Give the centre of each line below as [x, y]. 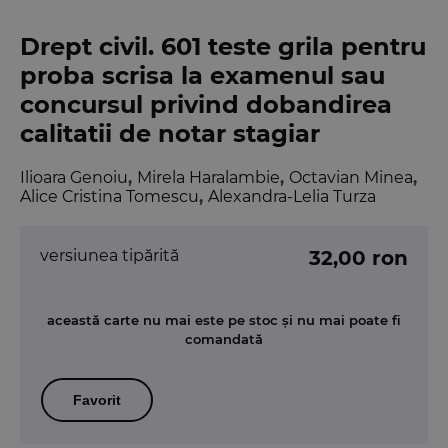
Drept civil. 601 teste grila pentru [223, 47]
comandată [224, 339]
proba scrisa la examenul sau [202, 76]
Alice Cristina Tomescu [109, 197]
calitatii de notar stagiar [170, 134]
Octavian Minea [351, 178]
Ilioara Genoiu [74, 178]
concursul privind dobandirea [206, 105]
